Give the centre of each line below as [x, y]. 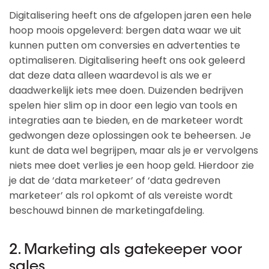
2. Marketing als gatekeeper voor [125, 250]
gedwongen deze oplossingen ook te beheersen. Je [130, 135]
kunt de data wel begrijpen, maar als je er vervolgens [134, 150]
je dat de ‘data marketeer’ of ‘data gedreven [115, 180]
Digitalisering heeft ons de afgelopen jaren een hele [130, 15]
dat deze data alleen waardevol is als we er [110, 75]
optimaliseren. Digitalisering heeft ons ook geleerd [127, 60]
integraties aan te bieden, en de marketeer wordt [126, 120]
